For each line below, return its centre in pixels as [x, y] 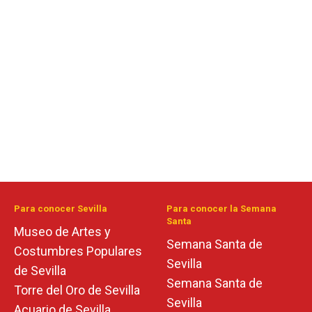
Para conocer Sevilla [61, 209]
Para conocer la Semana [221, 209]
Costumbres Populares [78, 251]
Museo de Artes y [62, 232]
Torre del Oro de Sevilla [77, 290]
